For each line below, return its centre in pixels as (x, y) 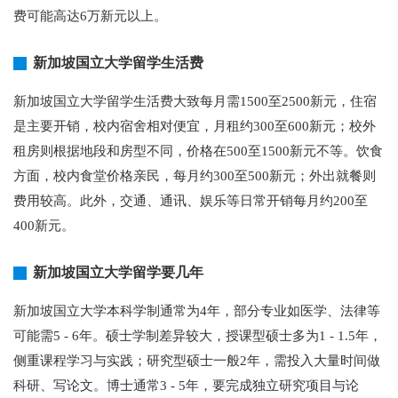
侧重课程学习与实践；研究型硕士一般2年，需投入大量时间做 (197, 361)
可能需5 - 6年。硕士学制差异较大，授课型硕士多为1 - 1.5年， (198, 336)
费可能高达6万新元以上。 (90, 16)
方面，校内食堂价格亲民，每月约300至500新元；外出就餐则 (195, 176)
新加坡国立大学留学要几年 (118, 273)
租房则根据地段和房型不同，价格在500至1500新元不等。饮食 (198, 151)
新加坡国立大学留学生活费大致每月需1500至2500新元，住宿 (195, 102)
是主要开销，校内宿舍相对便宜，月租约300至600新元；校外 (195, 127)
